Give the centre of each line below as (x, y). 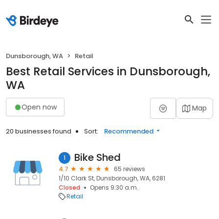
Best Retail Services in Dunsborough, (108, 71)
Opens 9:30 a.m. (114, 187)
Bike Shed (98, 157)
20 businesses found (39, 131)
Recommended (129, 131)
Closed (69, 187)
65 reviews (130, 169)
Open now (39, 107)
